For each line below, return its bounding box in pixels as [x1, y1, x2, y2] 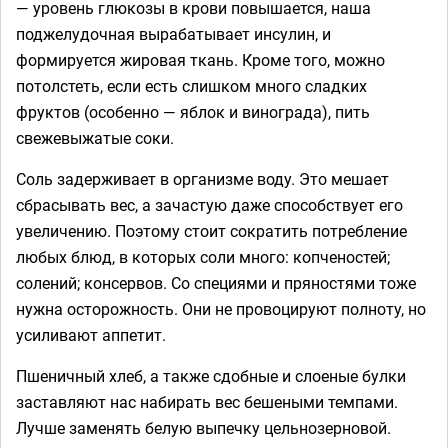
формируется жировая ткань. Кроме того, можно [16, 48, 385, 71]
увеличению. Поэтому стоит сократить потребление [16, 219, 407, 242]
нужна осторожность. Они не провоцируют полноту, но [16, 297, 426, 320]
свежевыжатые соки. [16, 126, 174, 149]
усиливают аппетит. [16, 323, 166, 346]
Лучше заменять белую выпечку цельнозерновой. [16, 416, 391, 439]
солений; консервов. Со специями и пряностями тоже [16, 271, 416, 294]
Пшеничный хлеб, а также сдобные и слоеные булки [16, 364, 406, 387]
